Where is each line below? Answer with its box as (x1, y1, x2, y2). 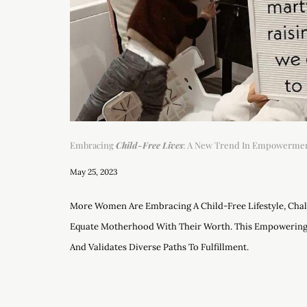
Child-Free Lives (116, 138, 183, 151)
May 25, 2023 (70, 166, 118, 177)
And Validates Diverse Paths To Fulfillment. (70, 241, 249, 253)
